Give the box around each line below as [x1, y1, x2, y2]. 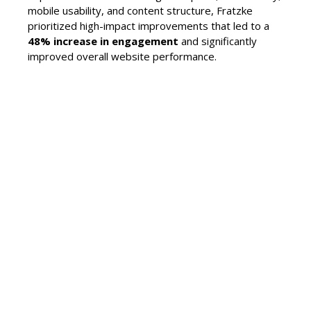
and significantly [178, 33, 257, 48]
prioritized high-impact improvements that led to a [28, 18, 269, 33]
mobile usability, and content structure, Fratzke [28, 3, 253, 17]
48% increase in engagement [28, 33, 178, 48]
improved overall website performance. [28, 49, 217, 63]
